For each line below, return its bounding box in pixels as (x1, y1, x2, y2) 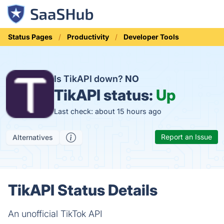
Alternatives (12, 133, 53, 141)
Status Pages (8, 32, 52, 41)
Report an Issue (161, 132, 212, 141)
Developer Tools (123, 32, 179, 41)
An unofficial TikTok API (8, 208, 102, 219)
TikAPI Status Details (8, 181, 157, 199)
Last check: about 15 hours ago (54, 106, 161, 115)
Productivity (67, 32, 109, 41)
